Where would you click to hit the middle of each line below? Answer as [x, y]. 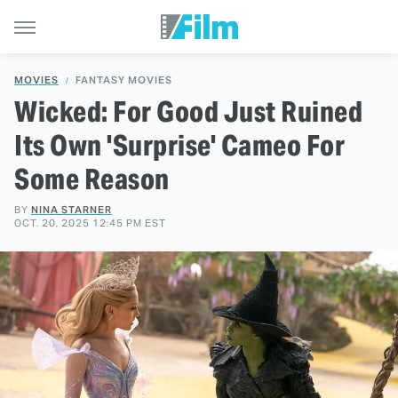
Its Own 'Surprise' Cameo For [179, 145]
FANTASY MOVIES [124, 80]
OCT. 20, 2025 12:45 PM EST [90, 223]
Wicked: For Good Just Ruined [188, 111]
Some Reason [92, 179]
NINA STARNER [72, 210]
